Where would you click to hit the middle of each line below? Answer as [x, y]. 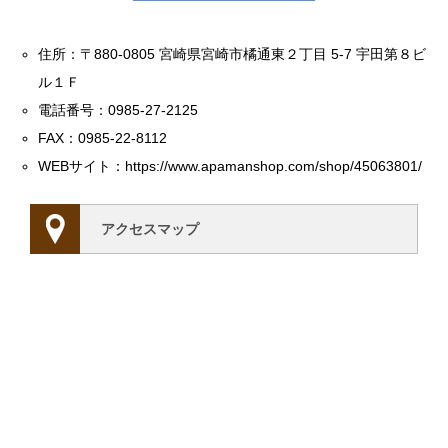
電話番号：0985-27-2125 [118, 110]
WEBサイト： [82, 166]
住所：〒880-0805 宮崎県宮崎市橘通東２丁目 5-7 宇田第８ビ [232, 54]
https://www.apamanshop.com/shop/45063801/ [274, 166]
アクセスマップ [150, 228]
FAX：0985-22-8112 [103, 138]
